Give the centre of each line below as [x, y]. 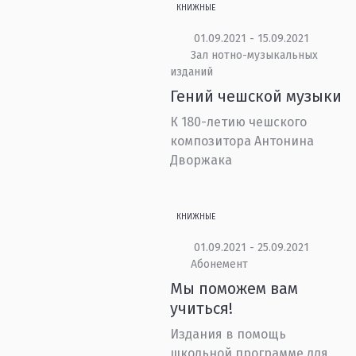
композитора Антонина [242, 141]
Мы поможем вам [234, 288]
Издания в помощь [228, 334]
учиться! [202, 308]
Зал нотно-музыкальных [254, 55]
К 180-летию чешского [239, 122]
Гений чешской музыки [256, 96]
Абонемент [219, 264]
